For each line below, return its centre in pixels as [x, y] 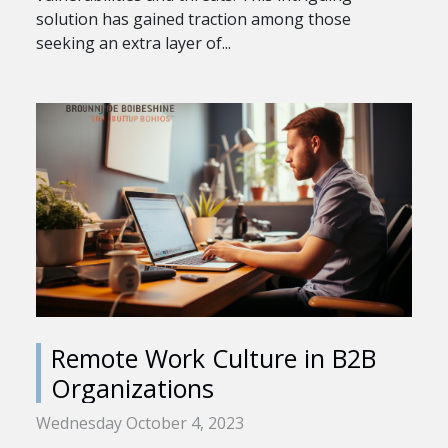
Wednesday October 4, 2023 [140, 423]
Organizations [132, 388]
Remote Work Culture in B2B [213, 358]
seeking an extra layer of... [133, 42]
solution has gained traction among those [193, 18]
